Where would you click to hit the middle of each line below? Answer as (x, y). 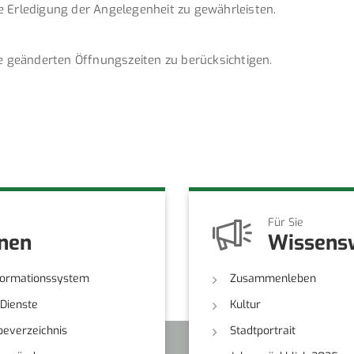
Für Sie (286, 222)
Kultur (245, 304)
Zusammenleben (273, 278)
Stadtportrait (263, 330)
